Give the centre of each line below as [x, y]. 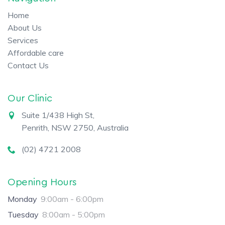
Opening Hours [42, 182]
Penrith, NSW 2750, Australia [75, 127]
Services [23, 40]
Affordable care [36, 52]
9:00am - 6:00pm [72, 199]
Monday [22, 199]
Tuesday [23, 214]
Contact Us [28, 65]
